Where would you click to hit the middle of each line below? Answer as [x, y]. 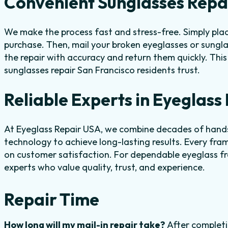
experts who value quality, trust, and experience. [105, 167]
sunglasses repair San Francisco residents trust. [102, 70]
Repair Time [52, 200]
